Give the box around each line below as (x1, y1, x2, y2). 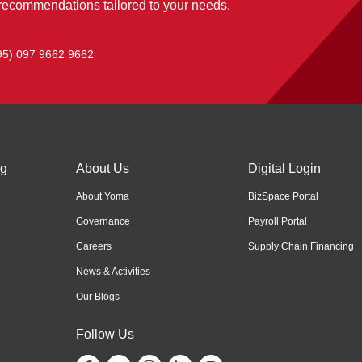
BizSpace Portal (248, 191, 319, 202)
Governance (75, 216, 130, 227)
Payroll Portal (248, 216, 308, 227)
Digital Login (248, 162, 322, 175)
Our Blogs (75, 291, 120, 302)
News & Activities (75, 266, 150, 277)
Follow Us (75, 327, 134, 341)
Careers (75, 241, 112, 252)
